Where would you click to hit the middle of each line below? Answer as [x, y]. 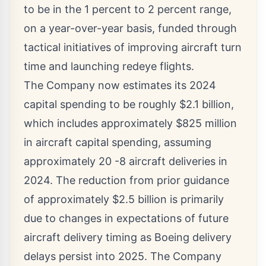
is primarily [195, 199]
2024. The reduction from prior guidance [126, 180]
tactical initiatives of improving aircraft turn [133, 47]
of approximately [68, 199]
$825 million [206, 123]
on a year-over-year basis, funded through [130, 28]
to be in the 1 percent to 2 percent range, [128, 9]
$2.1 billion [205, 104]
